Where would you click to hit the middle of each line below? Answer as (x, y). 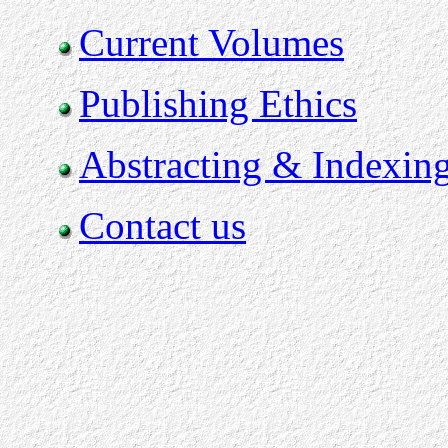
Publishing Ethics (218, 103)
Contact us (162, 225)
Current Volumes (211, 42)
